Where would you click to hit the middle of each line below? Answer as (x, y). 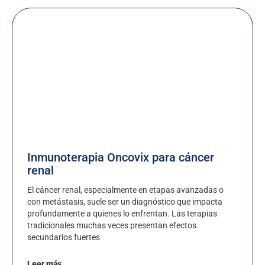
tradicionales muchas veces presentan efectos (112, 226)
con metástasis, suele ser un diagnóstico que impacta (125, 202)
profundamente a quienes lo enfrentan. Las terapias (122, 214)
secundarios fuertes (64, 237)
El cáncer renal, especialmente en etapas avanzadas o (125, 190)
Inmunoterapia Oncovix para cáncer (121, 158)
